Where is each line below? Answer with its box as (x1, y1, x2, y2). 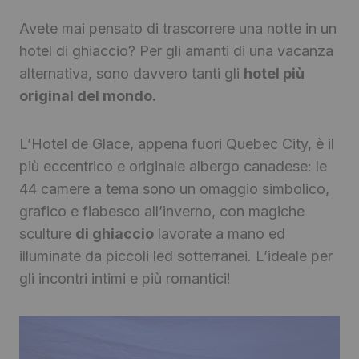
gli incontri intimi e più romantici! (19, 270, 231, 288)
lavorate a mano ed (154, 225, 285, 243)
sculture (19, 225, 75, 243)
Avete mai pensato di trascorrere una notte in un (19, 20, 337, 38)
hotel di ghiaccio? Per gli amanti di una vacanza (19, 42, 333, 60)
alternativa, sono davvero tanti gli (19, 65, 244, 83)
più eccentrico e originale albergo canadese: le (19, 158, 327, 175)
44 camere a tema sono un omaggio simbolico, (19, 180, 329, 198)
